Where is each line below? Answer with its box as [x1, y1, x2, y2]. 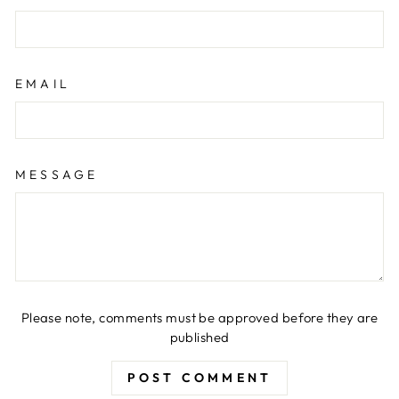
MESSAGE [15, 166, 99, 183]
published [169, 328, 230, 346]
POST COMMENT [126, 369, 273, 386]
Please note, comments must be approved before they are [20, 308, 379, 326]
